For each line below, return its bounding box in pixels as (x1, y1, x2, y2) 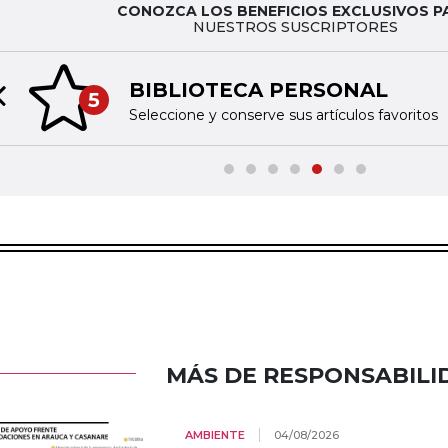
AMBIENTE (184, 428, 245, 442)
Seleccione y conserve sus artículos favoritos (128, 105, 438, 124)
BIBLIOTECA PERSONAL (128, 77, 388, 102)
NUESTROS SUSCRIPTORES (192, 18, 398, 36)
